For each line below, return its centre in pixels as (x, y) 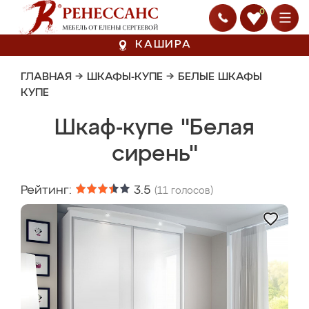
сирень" (154, 154)
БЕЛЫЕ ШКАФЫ (220, 77)
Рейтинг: (48, 190)
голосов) (191, 191)
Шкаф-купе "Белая (154, 128)
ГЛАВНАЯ (46, 77)
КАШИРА (163, 45)
